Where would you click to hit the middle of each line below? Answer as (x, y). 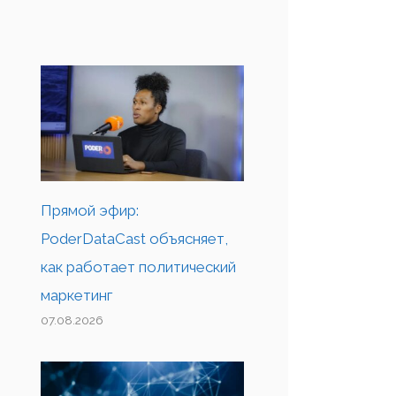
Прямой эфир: (90, 210)
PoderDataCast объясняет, (134, 238)
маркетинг (76, 295)
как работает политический (138, 267)
